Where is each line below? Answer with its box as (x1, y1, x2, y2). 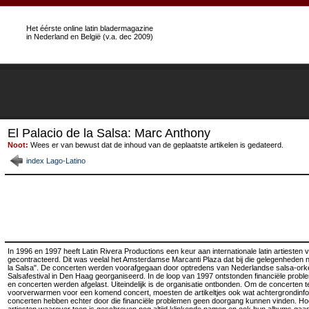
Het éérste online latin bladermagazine (26, 24, 153, 32)
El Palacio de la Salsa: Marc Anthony (7, 126, 210, 140)
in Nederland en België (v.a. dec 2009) (26, 32, 153, 41)
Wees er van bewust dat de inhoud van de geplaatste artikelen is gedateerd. (28, 141, 283, 149)
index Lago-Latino (26, 157, 86, 165)
